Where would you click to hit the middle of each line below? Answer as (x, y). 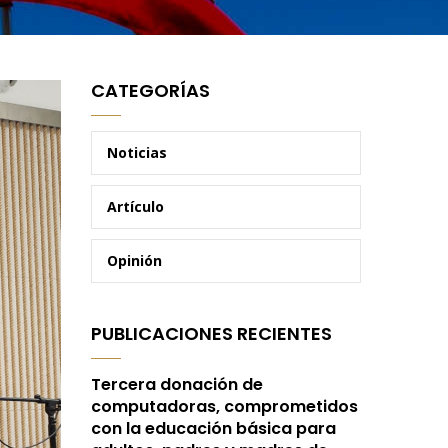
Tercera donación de (177, 384)
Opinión (134, 260)
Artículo (135, 206)
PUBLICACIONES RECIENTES (211, 333)
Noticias (137, 152)
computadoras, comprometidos (224, 406)
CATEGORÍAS (150, 90)
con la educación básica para (213, 428)
